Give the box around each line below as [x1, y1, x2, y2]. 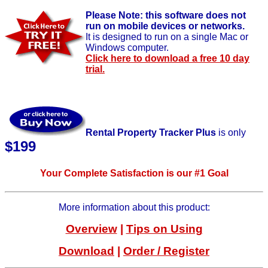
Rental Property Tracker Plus [86, 127, 216, 138]
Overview [65, 222, 117, 235]
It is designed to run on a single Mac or [86, 32, 248, 42]
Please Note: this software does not [86, 10, 246, 21]
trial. [86, 64, 105, 75]
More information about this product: [58, 202, 210, 212]
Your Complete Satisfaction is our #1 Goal [39, 167, 229, 178]
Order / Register [123, 245, 209, 258]
